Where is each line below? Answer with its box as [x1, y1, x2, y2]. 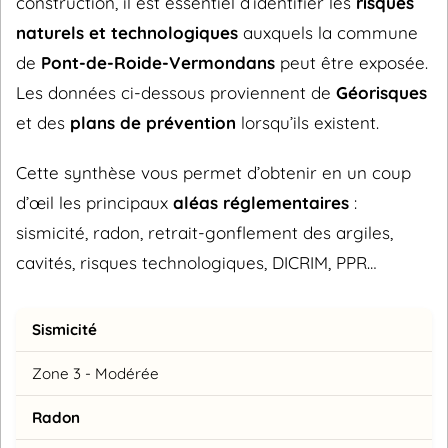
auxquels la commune [238, 21, 418, 43]
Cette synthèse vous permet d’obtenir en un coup [16, 161, 411, 183]
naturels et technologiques [16, 21, 238, 43]
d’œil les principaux [16, 191, 173, 213]
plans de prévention [70, 111, 236, 133]
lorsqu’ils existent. [236, 111, 379, 133]
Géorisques [336, 81, 427, 103]
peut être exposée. [275, 51, 428, 73]
